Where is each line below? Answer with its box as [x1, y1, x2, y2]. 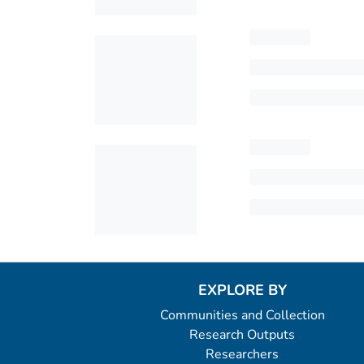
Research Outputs [189, 326, 295, 344]
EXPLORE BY [197, 280, 287, 300]
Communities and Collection [159, 306, 325, 324]
